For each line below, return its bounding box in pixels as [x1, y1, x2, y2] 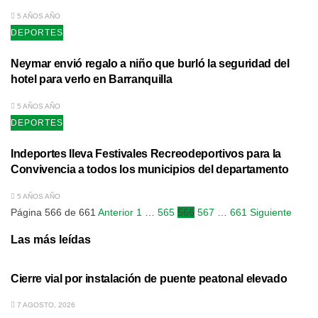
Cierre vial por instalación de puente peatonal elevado [11, 271, 287, 285]
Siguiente [250, 206, 292, 218]
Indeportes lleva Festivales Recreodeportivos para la [11, 147, 281, 160]
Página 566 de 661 [11, 206, 96, 218]
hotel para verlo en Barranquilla [11, 72, 172, 86]
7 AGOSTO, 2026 [15, 301, 75, 309]
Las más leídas [11, 232, 91, 246]
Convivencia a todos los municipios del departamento [11, 163, 289, 176]
